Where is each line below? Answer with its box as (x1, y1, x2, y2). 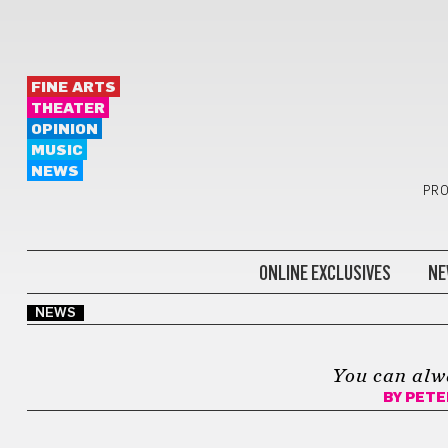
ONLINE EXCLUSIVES (258, 260, 391, 285)
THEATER (30, 101, 105, 116)
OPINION (30, 122, 98, 137)
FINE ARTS (30, 80, 116, 95)
